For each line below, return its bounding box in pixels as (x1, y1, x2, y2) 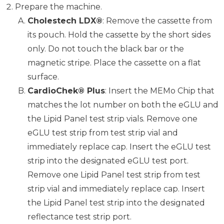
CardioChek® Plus (27, 86, 105, 96)
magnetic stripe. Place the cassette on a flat (27, 58, 201, 68)
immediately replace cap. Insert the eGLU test (27, 142, 211, 152)
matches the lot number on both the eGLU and (27, 100, 218, 110)
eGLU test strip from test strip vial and (27, 128, 178, 138)
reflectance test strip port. (27, 212, 131, 222)
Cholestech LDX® (27, 16, 102, 26)
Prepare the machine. (15, 2, 102, 12)
